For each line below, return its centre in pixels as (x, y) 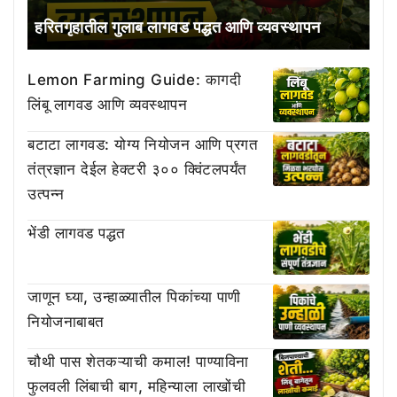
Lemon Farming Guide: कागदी (134, 80)
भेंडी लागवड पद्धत (77, 233)
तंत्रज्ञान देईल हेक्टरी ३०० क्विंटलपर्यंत (137, 169)
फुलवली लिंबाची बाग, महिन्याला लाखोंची (136, 386)
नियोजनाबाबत (66, 322)
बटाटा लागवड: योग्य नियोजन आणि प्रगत (143, 144)
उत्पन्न (46, 194)
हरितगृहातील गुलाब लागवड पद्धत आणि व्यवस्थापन (178, 27)
